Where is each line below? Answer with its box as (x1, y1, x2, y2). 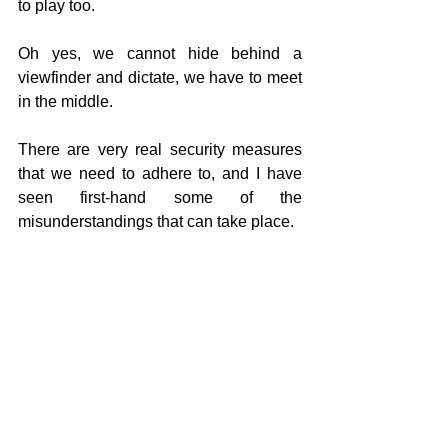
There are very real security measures (18, 141, 302, 159)
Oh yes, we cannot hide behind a (18, 45, 302, 63)
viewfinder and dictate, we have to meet (18, 69, 302, 87)
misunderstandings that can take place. (18, 213, 294, 231)
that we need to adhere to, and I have (18, 165, 302, 183)
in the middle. (18, 93, 113, 111)
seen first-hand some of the (18, 189, 302, 207)
